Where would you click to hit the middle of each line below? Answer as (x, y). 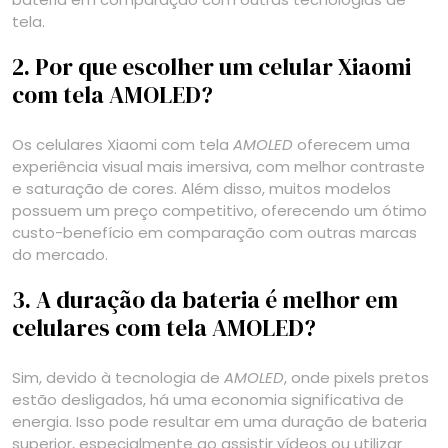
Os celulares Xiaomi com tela (122, 144)
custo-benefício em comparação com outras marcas (214, 232)
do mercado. (60, 254)
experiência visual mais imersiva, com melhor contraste (218, 166)
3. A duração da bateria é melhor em (205, 299)
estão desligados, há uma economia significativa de (208, 399)
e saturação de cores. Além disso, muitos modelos (201, 188)
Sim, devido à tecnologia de (118, 377)
